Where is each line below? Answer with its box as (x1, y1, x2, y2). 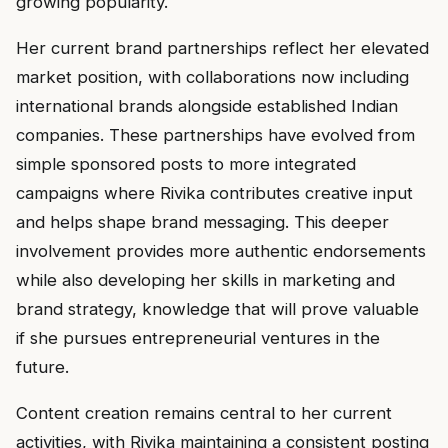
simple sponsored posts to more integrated (16, 153, 356, 174)
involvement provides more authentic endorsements (16, 240, 426, 261)
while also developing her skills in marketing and (16, 269, 395, 290)
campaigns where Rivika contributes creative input (16, 182, 413, 203)
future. (16, 356, 69, 377)
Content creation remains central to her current (16, 402, 392, 423)
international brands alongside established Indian (16, 95, 398, 116)
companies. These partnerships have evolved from (16, 124, 415, 145)
